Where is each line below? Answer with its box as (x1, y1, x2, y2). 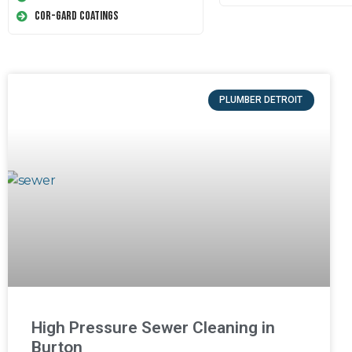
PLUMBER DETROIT (219, 94, 303, 106)
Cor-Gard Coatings (34, 9, 119, 24)
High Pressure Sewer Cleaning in (31, 317, 275, 337)
